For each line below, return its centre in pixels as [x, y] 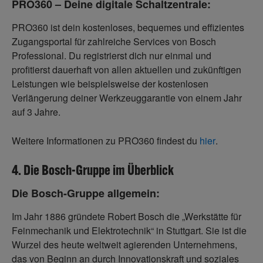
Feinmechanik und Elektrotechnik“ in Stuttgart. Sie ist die [129, 231]
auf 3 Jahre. [36, 112]
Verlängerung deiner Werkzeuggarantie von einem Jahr [127, 98]
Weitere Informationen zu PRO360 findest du [106, 141]
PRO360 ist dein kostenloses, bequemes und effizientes [128, 28]
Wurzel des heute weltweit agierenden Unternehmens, [124, 245]
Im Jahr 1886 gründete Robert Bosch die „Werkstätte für [127, 217]
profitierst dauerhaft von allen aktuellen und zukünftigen [127, 70]
